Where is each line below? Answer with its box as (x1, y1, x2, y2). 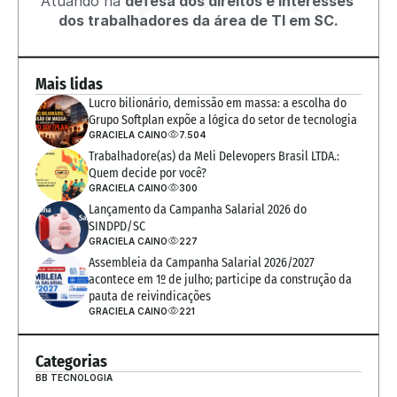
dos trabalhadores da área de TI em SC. (58, 12, 339, 29)
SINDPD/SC (89, 219, 145, 234)
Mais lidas (35, 74, 103, 94)
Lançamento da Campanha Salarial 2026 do (89, 202, 307, 217)
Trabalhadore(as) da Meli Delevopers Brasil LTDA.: (89, 149, 339, 164)
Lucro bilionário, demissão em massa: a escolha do (89, 96, 346, 111)
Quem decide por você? (89, 166, 206, 181)
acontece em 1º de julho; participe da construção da (89, 272, 352, 287)
